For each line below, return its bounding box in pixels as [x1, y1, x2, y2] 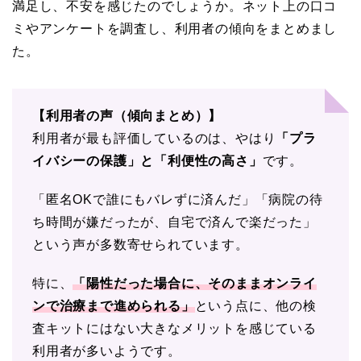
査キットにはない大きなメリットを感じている [32, 321, 317, 335]
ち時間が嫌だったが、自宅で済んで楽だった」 [32, 214, 317, 229]
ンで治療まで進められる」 [32, 298, 195, 313]
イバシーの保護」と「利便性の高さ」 [32, 153, 263, 168]
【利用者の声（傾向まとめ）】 [32, 108, 222, 122]
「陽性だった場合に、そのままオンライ [73, 276, 317, 290]
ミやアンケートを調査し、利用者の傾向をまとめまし [12, 21, 338, 35]
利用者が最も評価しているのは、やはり [32, 131, 276, 145]
